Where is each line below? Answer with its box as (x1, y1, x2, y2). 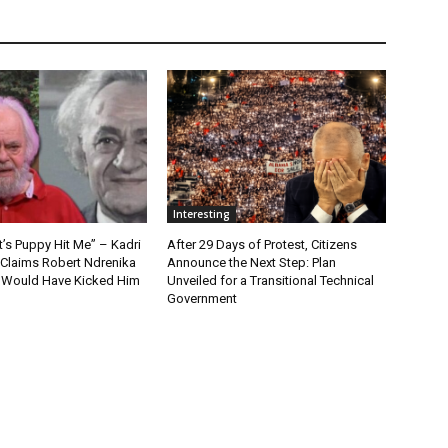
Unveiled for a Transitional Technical (167, 273, 375, 289)
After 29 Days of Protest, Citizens (167, 237, 358, 253)
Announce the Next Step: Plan (167, 255, 337, 271)
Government (167, 291, 238, 307)
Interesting (173, 207, 231, 222)
